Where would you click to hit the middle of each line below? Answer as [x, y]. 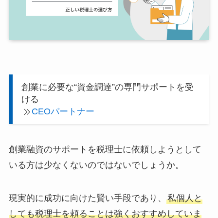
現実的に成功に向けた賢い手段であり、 [87, 198]
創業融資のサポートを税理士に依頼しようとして [105, 150]
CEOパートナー [63, 111]
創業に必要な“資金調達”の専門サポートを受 [107, 87]
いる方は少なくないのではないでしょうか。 [96, 165]
